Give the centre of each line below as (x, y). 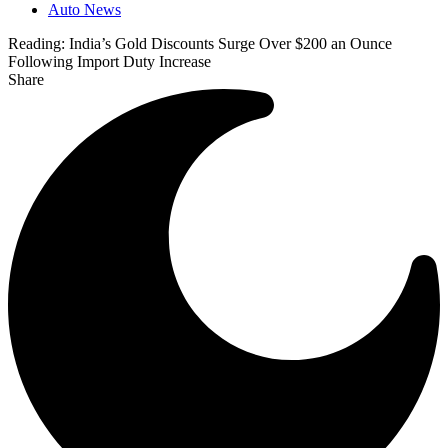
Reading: (36, 43)
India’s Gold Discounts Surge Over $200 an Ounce (230, 43)
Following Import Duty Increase (109, 61)
